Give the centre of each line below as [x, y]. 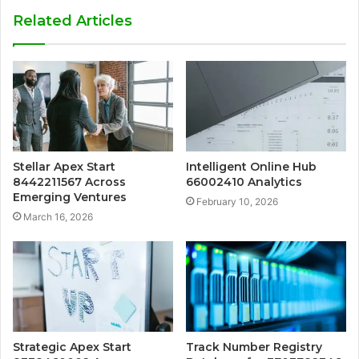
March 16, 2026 [58, 217]
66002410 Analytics [244, 182]
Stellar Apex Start [64, 167]
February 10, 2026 [237, 202]
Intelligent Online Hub [251, 167]
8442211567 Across [69, 182]
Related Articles [73, 21]
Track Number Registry [254, 347]
